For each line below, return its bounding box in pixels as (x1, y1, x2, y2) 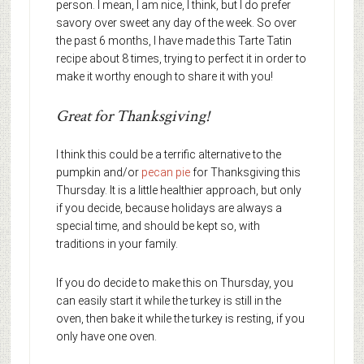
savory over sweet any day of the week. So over (55, 16, 297, 30)
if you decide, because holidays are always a (55, 201, 282, 215)
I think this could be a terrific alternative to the (55, 148, 281, 162)
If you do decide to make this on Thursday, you (55, 276, 293, 290)
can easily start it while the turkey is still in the (55, 294, 281, 308)
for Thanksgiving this (192, 166, 301, 180)
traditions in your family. (55, 237, 178, 251)
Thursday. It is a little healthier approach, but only (55, 184, 301, 197)
